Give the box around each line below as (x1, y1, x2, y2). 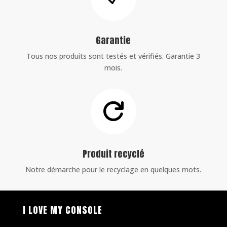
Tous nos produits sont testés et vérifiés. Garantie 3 (26, 51, 201, 61)
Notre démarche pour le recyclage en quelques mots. (25, 165, 202, 175)
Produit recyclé (82, 147, 144, 161)
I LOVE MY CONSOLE (22, 203, 102, 217)
